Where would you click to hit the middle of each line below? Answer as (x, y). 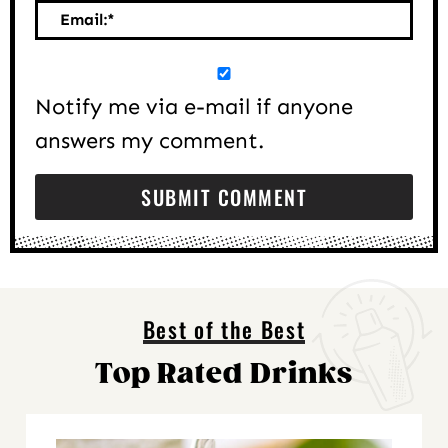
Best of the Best (224, 328)
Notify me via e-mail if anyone (194, 106)
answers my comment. (149, 140)
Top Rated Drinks (224, 374)
